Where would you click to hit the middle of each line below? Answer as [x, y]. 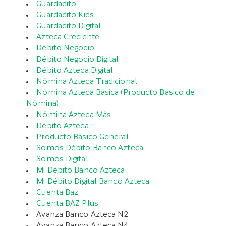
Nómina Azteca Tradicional [87, 82]
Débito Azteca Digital [75, 71]
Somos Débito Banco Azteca [90, 149]
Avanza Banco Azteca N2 [83, 215]
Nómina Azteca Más [74, 115]
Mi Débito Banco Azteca [81, 171]
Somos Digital [62, 160]
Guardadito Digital [69, 26]
